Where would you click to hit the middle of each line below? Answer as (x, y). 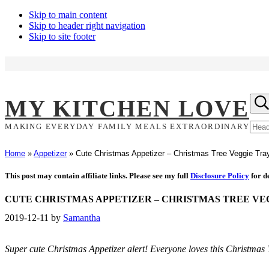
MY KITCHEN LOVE (127, 108)
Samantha (82, 218)
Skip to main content (68, 15)
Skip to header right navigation (87, 26)
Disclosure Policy (220, 175)
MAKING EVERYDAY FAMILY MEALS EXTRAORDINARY (127, 126)
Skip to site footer (62, 36)
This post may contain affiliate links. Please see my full (98, 175)
